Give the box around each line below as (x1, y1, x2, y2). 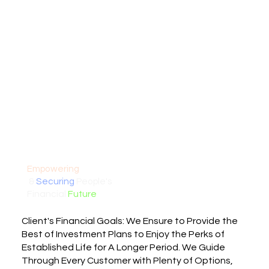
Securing (35, 176, 74, 186)
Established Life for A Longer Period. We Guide (22, 242, 226, 252)
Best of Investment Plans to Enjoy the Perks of (22, 229, 225, 239)
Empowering (26, 163, 79, 174)
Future (67, 189, 97, 199)
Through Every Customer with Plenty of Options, (22, 255, 234, 265)
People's (74, 176, 113, 186)
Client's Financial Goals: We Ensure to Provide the (22, 216, 238, 226)
